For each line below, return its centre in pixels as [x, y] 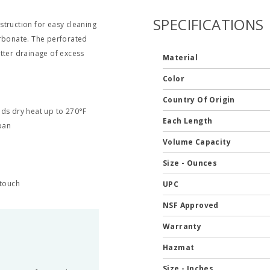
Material [181, 58]
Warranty [183, 226]
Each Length [188, 121]
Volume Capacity [198, 142]
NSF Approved [192, 205]
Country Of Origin [200, 100]
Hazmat [179, 247]
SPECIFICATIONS [208, 24]
